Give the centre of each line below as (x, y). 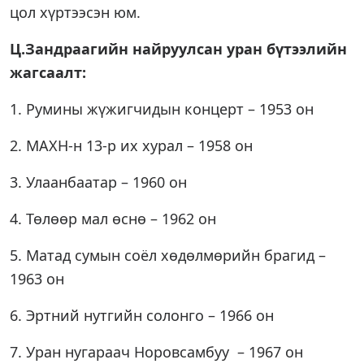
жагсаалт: (48, 72)
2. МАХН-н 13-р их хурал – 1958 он (131, 145)
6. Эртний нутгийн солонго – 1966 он (142, 315)
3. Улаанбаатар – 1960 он (98, 182)
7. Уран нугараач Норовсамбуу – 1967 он (156, 352)
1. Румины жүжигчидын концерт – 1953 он (162, 109)
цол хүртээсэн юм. (75, 12)
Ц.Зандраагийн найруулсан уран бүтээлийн (178, 49)
